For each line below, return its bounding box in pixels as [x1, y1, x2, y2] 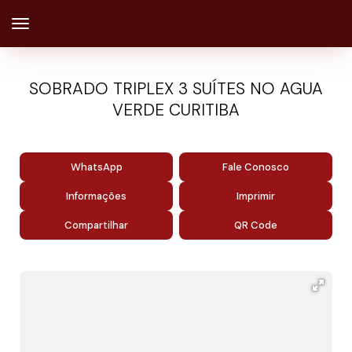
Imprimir [236, 189, 275, 203]
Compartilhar [64, 218, 128, 232]
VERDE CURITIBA [112, 99, 240, 121]
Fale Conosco [222, 160, 289, 174]
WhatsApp [70, 160, 123, 174]
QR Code [233, 218, 277, 232]
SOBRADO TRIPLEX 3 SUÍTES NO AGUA [29, 78, 323, 100]
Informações [66, 189, 126, 203]
